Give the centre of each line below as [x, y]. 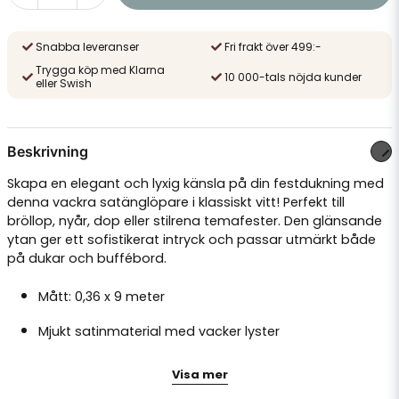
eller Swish [64, 83]
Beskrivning [48, 151]
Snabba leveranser [87, 47]
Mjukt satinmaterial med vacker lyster [159, 331]
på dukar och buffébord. [87, 258]
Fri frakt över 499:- [273, 47]
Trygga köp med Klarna [100, 70]
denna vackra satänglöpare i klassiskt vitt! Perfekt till [176, 202]
